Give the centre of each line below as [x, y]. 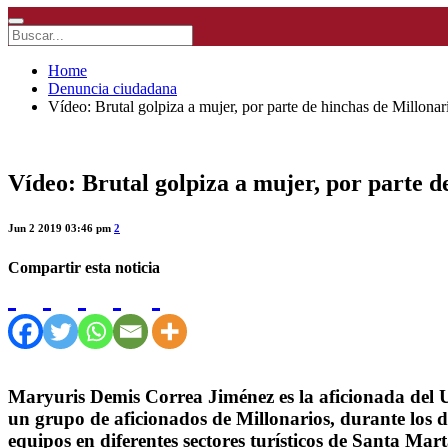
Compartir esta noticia [84, 267]
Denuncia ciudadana [112, 89]
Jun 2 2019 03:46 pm [61, 227]
